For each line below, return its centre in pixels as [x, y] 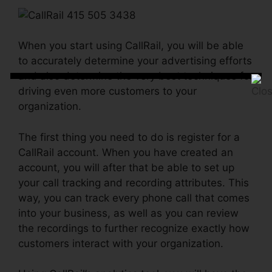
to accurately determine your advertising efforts [135, 61]
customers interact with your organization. [121, 243]
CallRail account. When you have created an [126, 152]
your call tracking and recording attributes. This [134, 182]
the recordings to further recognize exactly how [134, 228]
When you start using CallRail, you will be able [131, 46]
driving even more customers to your [107, 91]
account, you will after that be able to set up [126, 167]
